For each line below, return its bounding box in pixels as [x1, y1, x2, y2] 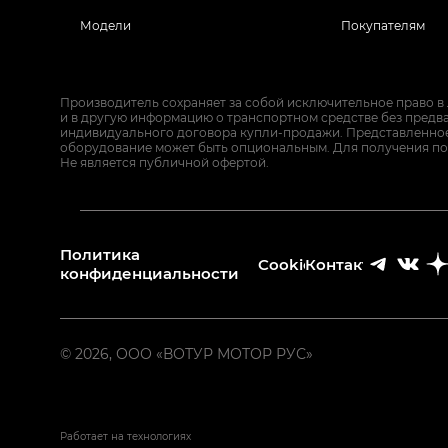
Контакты [304, 253, 382, 274]
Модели [80, 17, 131, 33]
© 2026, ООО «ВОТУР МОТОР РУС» [60, 344, 313, 363]
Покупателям [340, 17, 425, 33]
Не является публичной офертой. [60, 154, 269, 170]
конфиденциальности [60, 263, 239, 283]
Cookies [257, 253, 320, 274]
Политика [60, 244, 140, 264]
